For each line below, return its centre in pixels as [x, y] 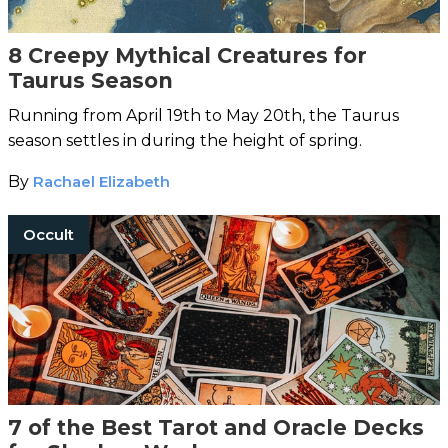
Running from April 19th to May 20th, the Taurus [203, 115]
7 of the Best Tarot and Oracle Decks [216, 427]
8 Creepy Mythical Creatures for [187, 55]
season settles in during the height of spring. [185, 140]
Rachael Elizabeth [101, 181]
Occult [48, 234]
